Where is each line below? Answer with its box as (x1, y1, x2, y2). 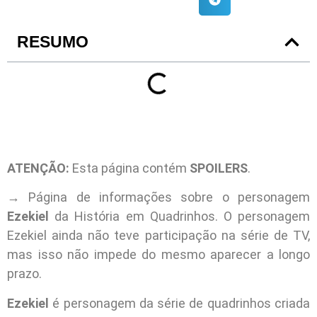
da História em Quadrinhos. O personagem (49, 209, 310, 224)
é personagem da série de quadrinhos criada (52, 295, 311, 311)
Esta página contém (69, 161, 190, 175)
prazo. (7, 266, 42, 282)
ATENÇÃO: (7, 161, 69, 175)
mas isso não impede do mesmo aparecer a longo (7, 247, 310, 263)
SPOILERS (190, 161, 248, 175)
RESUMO (17, 33, 88, 51)
